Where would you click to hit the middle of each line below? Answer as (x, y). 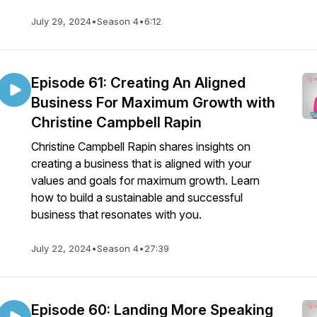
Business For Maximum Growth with (153, 103)
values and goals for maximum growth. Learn (145, 180)
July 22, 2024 (61, 248)
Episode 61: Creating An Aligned (138, 83)
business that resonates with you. (116, 214)
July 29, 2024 (61, 21)
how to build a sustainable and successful (137, 197)
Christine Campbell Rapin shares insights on (141, 146)
